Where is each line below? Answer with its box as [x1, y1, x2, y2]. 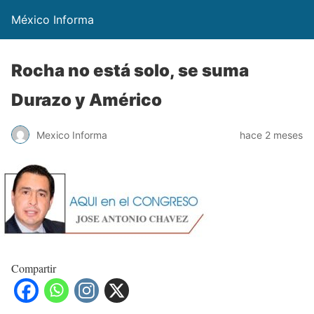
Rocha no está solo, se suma [11, 60, 249, 81]
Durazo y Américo [11, 90, 162, 110]
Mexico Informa [36, 128, 107, 141]
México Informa [11, 13, 94, 27]
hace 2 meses [240, 128, 303, 141]
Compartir [11, 261, 56, 275]
